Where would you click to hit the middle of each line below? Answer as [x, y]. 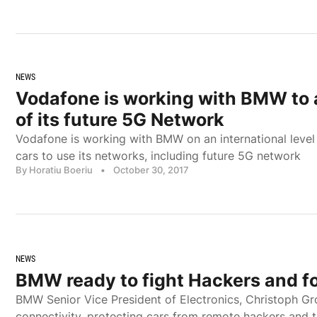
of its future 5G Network [120, 119]
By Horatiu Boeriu [54, 169]
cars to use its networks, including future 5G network [158, 155]
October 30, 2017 [151, 169]
